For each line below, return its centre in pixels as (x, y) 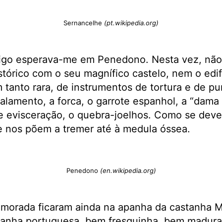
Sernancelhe (84, 23)
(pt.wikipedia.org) (131, 23)
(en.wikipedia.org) (128, 171)
